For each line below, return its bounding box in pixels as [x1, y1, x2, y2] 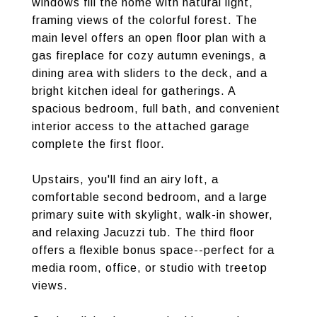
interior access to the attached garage [32, 120, 250, 132]
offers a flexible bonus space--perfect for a [32, 244, 275, 256]
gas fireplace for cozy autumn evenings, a [32, 50, 266, 62]
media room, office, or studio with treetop [32, 262, 267, 274]
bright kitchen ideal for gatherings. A [32, 85, 236, 97]
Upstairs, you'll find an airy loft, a [32, 173, 219, 185]
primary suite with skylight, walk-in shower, [32, 209, 273, 221]
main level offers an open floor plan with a [32, 32, 266, 44]
